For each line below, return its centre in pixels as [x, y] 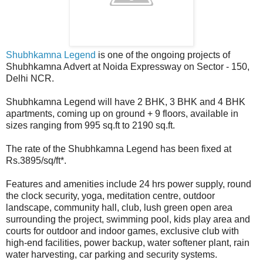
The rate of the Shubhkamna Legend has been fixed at [119, 149]
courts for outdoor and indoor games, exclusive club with [122, 231]
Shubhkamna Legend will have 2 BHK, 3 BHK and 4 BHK [126, 102]
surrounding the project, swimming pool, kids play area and [128, 219]
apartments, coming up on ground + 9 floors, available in [122, 113]
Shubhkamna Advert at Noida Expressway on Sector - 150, [128, 66]
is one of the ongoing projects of [163, 55]
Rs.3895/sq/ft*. [36, 160]
